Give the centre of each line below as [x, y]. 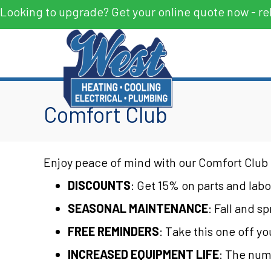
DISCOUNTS [99, 185]
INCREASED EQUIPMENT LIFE [143, 254]
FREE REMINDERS [113, 231]
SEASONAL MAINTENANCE [138, 208]
